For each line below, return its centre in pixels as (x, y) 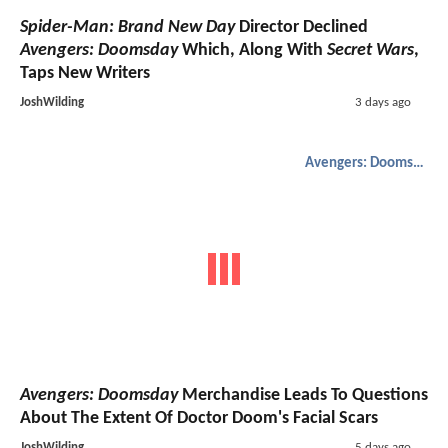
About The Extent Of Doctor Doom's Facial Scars (199, 419)
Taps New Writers (85, 73)
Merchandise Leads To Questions (303, 396)
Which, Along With (252, 50)
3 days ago (382, 102)
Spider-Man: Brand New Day (127, 27)
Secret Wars (370, 50)
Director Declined (301, 27)
